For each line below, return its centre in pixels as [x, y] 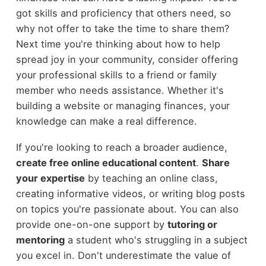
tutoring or [192, 225]
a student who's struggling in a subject [156, 240]
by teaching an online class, [151, 178]
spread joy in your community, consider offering [127, 59]
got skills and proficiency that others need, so [123, 13]
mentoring [40, 240]
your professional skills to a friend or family [116, 75]
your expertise [50, 178]
